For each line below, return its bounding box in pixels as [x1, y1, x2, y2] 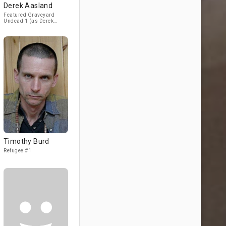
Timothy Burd [4, 137, 49, 145]
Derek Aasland [4, 2, 53, 10]
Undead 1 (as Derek [4, 18, 53, 24]
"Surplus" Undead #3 [4, 30, 56, 36]
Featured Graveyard [4, 12, 54, 18]
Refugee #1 [4, 148, 31, 153]
